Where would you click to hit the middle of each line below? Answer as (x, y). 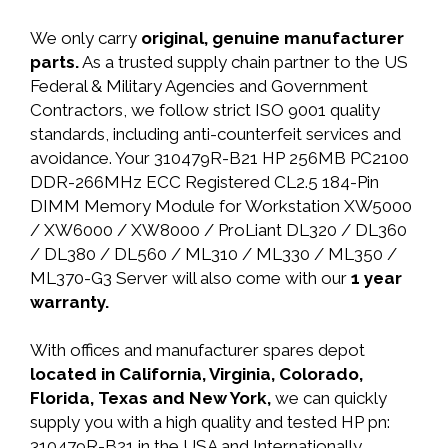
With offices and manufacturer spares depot (197, 350)
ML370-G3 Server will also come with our (190, 278)
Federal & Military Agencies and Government (199, 86)
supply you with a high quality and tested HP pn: (210, 422)
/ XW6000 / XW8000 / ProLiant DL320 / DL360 (218, 230)
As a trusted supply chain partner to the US (243, 62)
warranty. (69, 302)
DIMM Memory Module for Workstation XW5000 (221, 206)
